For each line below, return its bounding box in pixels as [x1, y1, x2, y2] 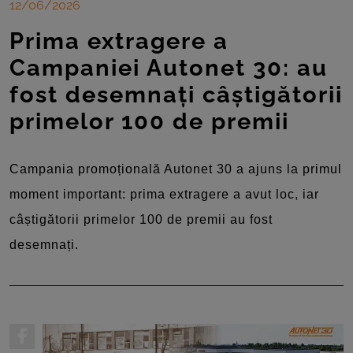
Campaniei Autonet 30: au [9, 54, 328, 81]
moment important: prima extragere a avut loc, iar [9, 187, 319, 201]
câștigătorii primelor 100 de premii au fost [9, 212, 273, 226]
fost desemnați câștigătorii [9, 80, 343, 108]
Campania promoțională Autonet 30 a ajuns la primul [9, 162, 342, 176]
